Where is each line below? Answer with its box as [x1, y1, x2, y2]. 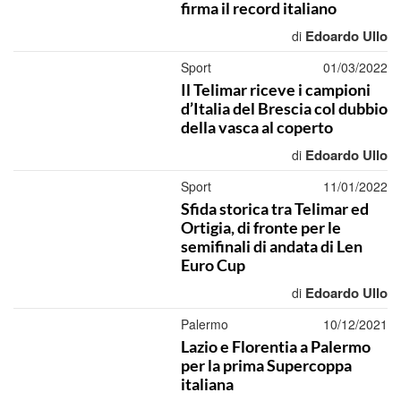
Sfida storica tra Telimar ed [180, 199, 369, 218]
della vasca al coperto [180, 117, 333, 137]
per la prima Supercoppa [180, 355, 352, 375]
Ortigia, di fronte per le [180, 218, 341, 237]
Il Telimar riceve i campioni [180, 80, 371, 99]
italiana [180, 374, 234, 394]
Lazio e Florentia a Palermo [180, 337, 371, 356]
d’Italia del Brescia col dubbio [180, 98, 388, 118]
